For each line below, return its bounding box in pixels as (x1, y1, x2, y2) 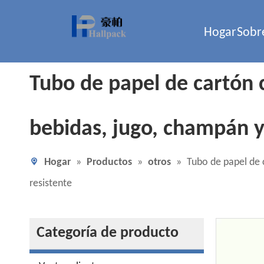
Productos (87, 157, 132, 168)
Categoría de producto (37, 225, 179, 241)
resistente (29, 178, 72, 189)
